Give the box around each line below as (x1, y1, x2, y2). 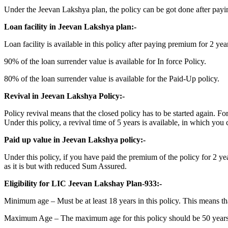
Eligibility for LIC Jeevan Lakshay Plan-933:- (4, 179, 162, 188)
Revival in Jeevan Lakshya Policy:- (4, 91, 125, 100)
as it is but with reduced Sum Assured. (4, 161, 127, 170)
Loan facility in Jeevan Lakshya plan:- (4, 22, 136, 31)
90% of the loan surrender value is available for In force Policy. (4, 56, 206, 66)
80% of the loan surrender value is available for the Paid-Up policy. (4, 74, 219, 83)
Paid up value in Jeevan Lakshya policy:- (4, 135, 146, 144)
